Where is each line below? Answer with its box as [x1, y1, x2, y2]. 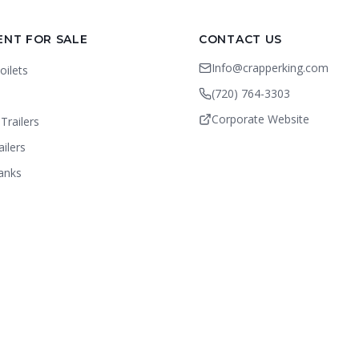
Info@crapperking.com [212, 60, 329, 75]
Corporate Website [212, 111, 309, 127]
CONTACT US [199, 32, 282, 46]
